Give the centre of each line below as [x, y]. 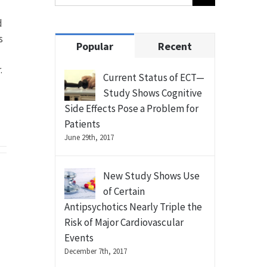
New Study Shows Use [151, 176]
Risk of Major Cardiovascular [124, 222]
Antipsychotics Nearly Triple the [133, 207]
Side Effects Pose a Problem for [131, 108]
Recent [175, 46]
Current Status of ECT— [153, 77]
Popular [95, 46]
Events [79, 238]
